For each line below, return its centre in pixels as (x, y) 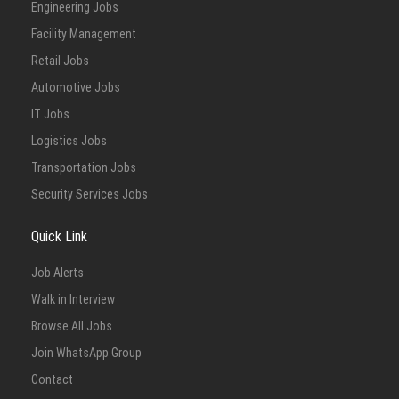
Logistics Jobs (69, 141)
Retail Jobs (60, 61)
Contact (52, 379)
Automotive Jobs (76, 87)
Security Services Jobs (90, 194)
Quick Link (59, 236)
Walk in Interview (73, 299)
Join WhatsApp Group (86, 353)
